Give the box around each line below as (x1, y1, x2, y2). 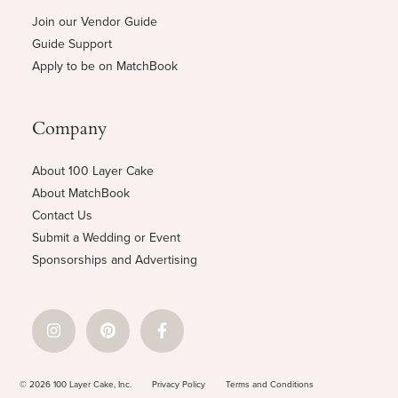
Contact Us (31, 205, 92, 225)
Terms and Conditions (226, 377, 314, 391)
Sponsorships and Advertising (31, 250, 197, 269)
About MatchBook (31, 183, 130, 203)
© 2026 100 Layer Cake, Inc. (20, 377, 132, 391)
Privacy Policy (152, 377, 206, 391)
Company (31, 113, 107, 140)
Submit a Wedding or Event (31, 227, 180, 247)
